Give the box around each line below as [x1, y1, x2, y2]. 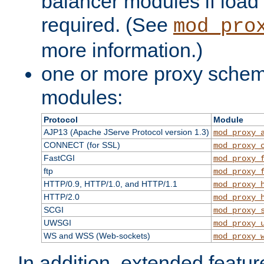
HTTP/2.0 [43, 192, 80, 202]
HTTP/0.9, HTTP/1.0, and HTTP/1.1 [43, 179, 177, 189]
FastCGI [43, 153, 75, 163]
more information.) [41, 39, 203, 62]
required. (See [41, 14, 173, 37]
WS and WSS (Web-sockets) [43, 231, 150, 241]
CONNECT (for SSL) [43, 140, 120, 150]
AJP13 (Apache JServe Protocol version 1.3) [43, 127, 209, 137]
